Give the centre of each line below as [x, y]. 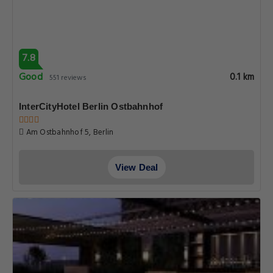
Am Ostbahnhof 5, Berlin [69, 133]
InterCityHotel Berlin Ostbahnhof [91, 106]
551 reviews [68, 78]
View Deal [136, 167]
